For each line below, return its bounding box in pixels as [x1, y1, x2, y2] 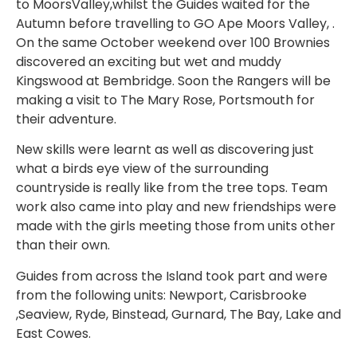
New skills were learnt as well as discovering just [16, 140, 314, 159]
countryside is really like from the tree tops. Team [16, 178, 328, 198]
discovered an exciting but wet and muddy [16, 53, 281, 72]
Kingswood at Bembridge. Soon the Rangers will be [16, 72, 331, 91]
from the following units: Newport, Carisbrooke [16, 285, 307, 304]
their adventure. [16, 110, 116, 129]
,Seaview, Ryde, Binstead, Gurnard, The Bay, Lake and [16, 304, 341, 324]
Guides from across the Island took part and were [16, 266, 328, 285]
